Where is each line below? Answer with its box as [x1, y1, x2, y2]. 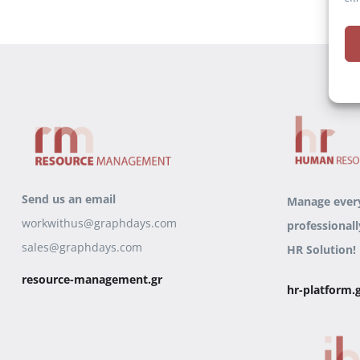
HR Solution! [287, 242, 356, 258]
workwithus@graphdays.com [22, 215, 177, 231]
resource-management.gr [22, 271, 162, 287]
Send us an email [22, 190, 116, 207]
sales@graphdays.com [22, 239, 142, 255]
